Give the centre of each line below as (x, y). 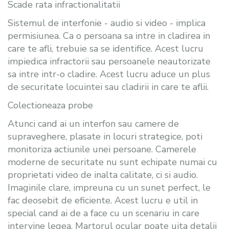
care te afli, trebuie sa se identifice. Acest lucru (106, 48)
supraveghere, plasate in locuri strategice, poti (105, 136)
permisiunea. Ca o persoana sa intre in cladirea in (109, 36)
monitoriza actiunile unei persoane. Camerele (102, 149)
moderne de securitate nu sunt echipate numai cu (112, 162)
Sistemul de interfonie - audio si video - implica (107, 23)
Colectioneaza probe (50, 105)
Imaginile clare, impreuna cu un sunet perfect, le (109, 187)
